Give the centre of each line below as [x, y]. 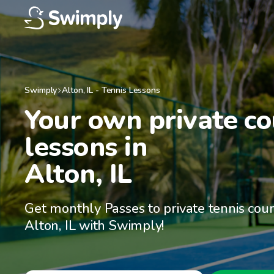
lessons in [86, 147]
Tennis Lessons [131, 90]
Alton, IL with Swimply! [94, 226]
